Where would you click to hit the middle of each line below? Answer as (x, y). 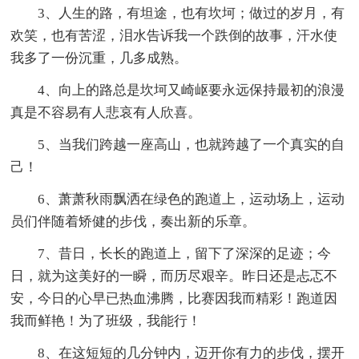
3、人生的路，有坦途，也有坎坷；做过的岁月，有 (192, 14)
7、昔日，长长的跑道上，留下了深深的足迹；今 (185, 254)
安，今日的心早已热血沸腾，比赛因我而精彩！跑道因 (174, 299)
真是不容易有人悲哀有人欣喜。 (106, 113)
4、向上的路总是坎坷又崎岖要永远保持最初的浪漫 (192, 91)
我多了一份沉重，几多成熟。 (99, 58)
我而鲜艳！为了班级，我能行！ (106, 321)
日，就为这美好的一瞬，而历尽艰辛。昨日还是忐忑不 (174, 276)
